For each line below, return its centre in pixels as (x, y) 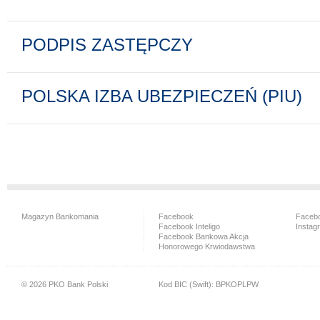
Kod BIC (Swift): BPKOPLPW (209, 284)
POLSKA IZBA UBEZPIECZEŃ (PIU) (162, 96)
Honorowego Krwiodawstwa (207, 246)
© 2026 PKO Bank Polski (65, 284)
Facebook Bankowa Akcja (204, 236)
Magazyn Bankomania (60, 216)
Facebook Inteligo (189, 226)
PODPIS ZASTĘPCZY (107, 45)
